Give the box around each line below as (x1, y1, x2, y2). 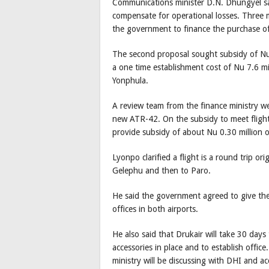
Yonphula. (112, 75, 148, 85)
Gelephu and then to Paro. (112, 165, 211, 175)
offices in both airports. (112, 204, 198, 214)
